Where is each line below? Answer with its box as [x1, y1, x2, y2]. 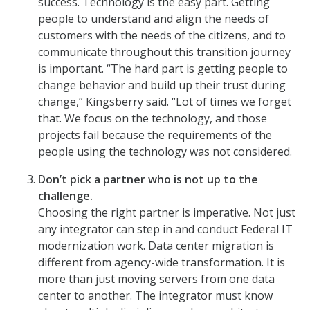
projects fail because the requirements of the [38, 127, 272, 143]
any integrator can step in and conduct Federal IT [38, 221, 293, 237]
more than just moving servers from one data [38, 271, 275, 287]
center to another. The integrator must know [38, 288, 273, 304]
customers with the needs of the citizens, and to [38, 28, 286, 44]
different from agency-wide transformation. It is [38, 255, 285, 271]
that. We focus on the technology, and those [38, 111, 267, 127]
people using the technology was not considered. [38, 144, 292, 160]
